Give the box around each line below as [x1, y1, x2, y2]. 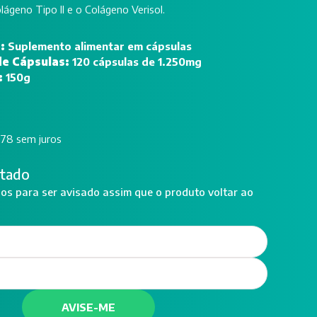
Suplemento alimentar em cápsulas [8, 40, 192, 52]
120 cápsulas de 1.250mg [72, 55, 202, 68]
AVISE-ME [62, 301, 116, 313]
